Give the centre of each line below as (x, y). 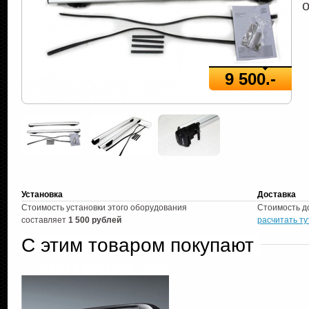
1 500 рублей (95, 220)
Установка (42, 195)
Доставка (277, 195)
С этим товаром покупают (138, 245)
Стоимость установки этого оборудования (104, 208)
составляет (45, 220)
